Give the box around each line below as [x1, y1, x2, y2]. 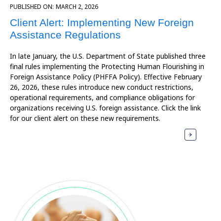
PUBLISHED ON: [10, 2, 54, 11]
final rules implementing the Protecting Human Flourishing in [10, 62, 204, 72]
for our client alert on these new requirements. [10, 113, 160, 123]
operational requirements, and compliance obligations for [10, 93, 195, 103]
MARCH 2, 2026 [56, 2, 98, 11]
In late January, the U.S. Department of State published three [10, 51, 206, 61]
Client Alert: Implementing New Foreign [10, 17, 194, 29]
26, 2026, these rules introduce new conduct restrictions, [10, 82, 193, 92]
